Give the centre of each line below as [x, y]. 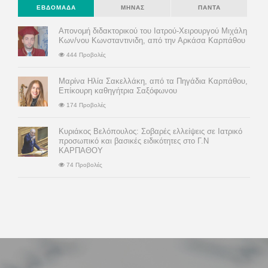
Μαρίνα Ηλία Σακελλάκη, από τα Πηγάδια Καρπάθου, [153, 81]
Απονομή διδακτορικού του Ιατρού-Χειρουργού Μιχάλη [153, 31]
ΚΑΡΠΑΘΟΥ [81, 150]
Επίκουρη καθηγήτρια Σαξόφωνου [118, 90]
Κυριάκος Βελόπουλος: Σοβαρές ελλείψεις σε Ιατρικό [150, 131]
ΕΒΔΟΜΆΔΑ [56, 7]
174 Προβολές [85, 105]
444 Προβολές [85, 54]
